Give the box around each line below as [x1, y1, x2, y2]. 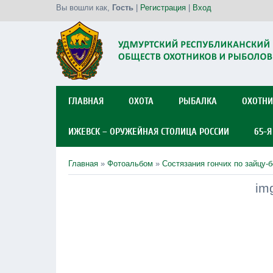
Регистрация [140, 3, 186, 12]
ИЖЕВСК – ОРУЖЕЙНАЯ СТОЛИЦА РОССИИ [68, 126, 229, 137]
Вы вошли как [56, 3, 107, 12]
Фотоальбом [107, 159, 153, 168]
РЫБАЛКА [179, 96, 217, 107]
